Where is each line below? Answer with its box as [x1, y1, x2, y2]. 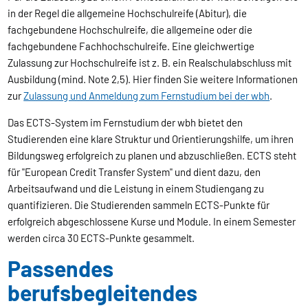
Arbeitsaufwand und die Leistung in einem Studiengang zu [8, 181, 265, 195]
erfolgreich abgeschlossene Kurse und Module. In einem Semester [8, 214, 296, 228]
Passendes [8, 254, 114, 281]
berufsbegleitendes [8, 278, 198, 305]
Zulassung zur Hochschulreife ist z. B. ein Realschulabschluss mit [8, 56, 292, 69]
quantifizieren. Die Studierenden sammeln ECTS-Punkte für [8, 198, 270, 211]
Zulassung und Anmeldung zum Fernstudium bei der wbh [23, 89, 270, 102]
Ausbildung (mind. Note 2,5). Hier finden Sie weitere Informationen [8, 72, 298, 85]
